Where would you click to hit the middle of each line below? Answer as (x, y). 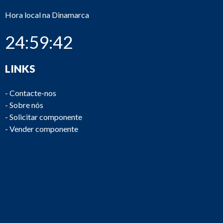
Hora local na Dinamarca (47, 15)
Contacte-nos (33, 93)
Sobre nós (26, 105)
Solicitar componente (46, 117)
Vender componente (44, 129)
